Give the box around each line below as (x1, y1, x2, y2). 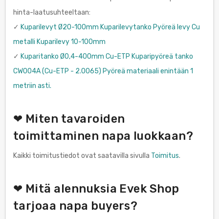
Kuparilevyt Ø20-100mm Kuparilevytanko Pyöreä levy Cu (21, 22, 200, 31)
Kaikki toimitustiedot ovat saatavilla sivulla (13, 151, 151, 160)
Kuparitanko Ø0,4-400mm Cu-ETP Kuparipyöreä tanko (21, 52, 193, 61)
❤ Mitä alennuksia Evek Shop (13, 181, 179, 196)
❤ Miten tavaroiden (13, 111, 125, 126)
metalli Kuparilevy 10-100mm (13, 37, 106, 46)
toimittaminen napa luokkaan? (13, 129, 194, 143)
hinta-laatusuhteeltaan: (13, 8, 90, 17)
